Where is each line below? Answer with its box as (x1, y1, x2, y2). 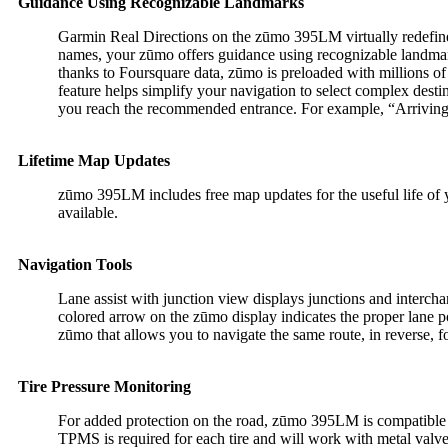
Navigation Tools (18, 256, 132, 273)
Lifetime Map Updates (18, 152, 170, 169)
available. (58, 204, 118, 221)
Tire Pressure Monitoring (18, 378, 191, 395)
